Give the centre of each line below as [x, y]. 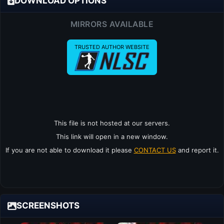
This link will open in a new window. [112, 137]
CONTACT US [155, 150]
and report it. [197, 150]
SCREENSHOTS [48, 206]
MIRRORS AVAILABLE [112, 24]
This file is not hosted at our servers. [112, 123]
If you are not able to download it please [69, 150]
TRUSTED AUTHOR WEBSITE [112, 47]
